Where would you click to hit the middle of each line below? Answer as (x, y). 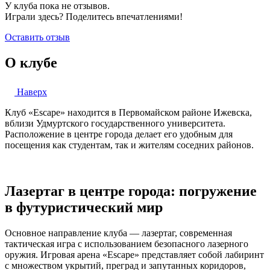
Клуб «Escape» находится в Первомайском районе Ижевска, (128, 113)
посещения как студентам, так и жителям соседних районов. (129, 145)
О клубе (31, 63)
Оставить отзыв (37, 37)
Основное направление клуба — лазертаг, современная (118, 233)
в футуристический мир (84, 208)
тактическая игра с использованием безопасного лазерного (127, 243)
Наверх (31, 92)
